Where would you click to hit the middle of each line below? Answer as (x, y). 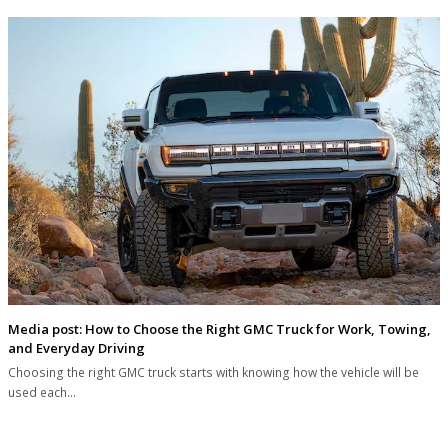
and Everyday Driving (76, 348)
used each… (42, 393)
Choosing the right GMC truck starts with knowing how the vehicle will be (213, 373)
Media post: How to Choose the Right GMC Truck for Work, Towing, (219, 329)
